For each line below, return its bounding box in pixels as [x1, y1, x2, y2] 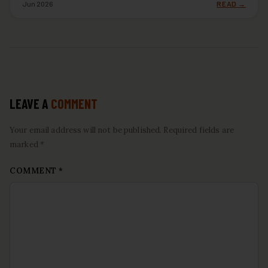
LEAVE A [10, 95, 51, 111]
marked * [10, 139, 45, 150]
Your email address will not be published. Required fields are [10, 124, 234, 135]
